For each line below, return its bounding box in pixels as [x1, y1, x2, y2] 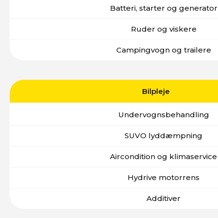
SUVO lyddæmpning [125, 131, 202, 140]
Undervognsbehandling [118, 110, 209, 119]
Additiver [146, 194, 181, 203]
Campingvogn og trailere [116, 45, 211, 54]
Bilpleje [142, 87, 170, 96]
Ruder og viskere [130, 24, 197, 34]
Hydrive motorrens [127, 173, 200, 182]
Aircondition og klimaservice [110, 152, 217, 161]
